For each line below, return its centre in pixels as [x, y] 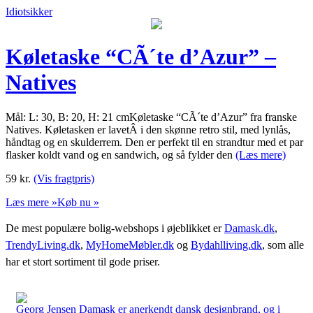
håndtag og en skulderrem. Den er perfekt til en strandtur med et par [154, 142]
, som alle [283, 245]
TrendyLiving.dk [43, 245]
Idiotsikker [29, 12]
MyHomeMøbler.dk [130, 245]
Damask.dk [249, 228]
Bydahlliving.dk [226, 245]
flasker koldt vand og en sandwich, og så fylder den [121, 154]
